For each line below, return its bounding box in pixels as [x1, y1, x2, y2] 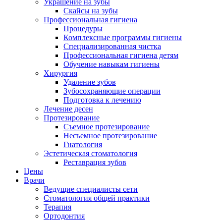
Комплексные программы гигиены [63, 33, 182, 42]
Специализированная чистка [63, 42, 161, 51]
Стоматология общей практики [44, 194, 150, 203]
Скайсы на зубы [63, 6, 118, 15]
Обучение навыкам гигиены [63, 60, 160, 69]
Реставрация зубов [63, 158, 126, 167]
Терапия [44, 203, 71, 212]
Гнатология [63, 140, 102, 149]
